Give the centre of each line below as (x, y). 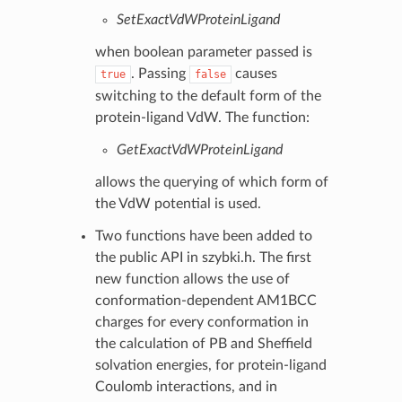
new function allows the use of (192, 279)
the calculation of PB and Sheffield (203, 343)
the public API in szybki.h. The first (203, 257)
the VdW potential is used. (178, 203)
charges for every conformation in (201, 322)
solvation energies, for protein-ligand (210, 365)
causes (254, 73)
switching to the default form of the (208, 96)
